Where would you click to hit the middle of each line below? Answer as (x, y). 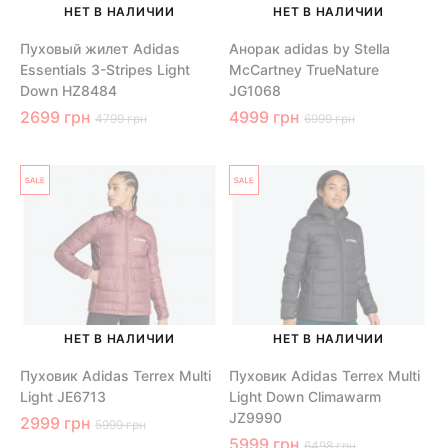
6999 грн (329, 119)
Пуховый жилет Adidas (100, 49)
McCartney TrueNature (304, 70)
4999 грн (264, 117)
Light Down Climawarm (305, 397)
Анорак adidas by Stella (309, 49)
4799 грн (121, 119)
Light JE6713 (63, 397)
